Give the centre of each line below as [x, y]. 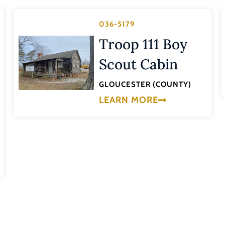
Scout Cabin [138, 65]
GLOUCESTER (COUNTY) [145, 85]
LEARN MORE [128, 100]
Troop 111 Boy [143, 44]
